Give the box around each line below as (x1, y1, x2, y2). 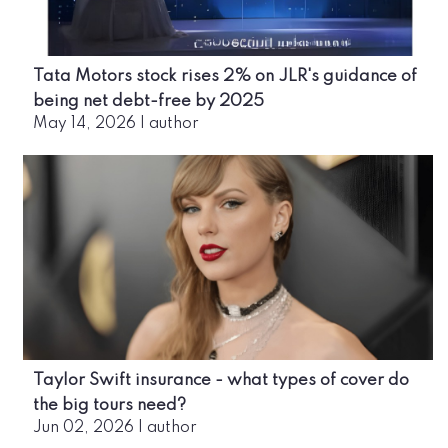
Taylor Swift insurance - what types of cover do (33, 371, 409, 389)
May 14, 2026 (33, 115, 136, 132)
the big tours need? (33, 396, 186, 414)
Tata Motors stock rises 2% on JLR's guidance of (33, 67, 417, 85)
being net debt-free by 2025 (33, 92, 264, 110)
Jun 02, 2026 (33, 419, 134, 436)
